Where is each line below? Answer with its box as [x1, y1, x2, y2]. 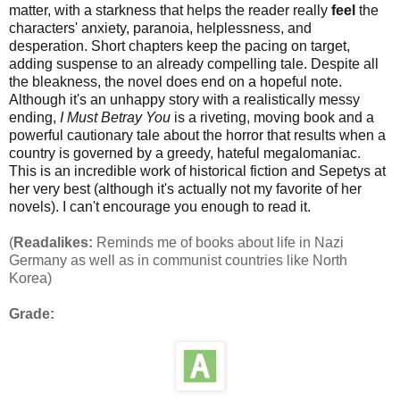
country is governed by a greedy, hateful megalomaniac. [9, 145, 361, 161]
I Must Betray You [60, 109, 171, 125]
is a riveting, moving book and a [171, 109, 374, 125]
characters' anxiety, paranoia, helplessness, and [9, 20, 312, 36]
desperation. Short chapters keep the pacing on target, [9, 37, 350, 54]
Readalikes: [13, 234, 93, 250]
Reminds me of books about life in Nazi [93, 234, 344, 250]
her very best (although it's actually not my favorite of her [9, 180, 362, 196]
